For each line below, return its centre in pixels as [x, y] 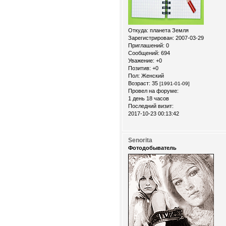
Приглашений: [146, 45]
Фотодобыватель [152, 148]
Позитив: [139, 68]
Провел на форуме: [153, 91]
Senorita [140, 140]
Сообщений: [144, 53]
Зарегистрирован [150, 38]
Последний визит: [151, 106]
